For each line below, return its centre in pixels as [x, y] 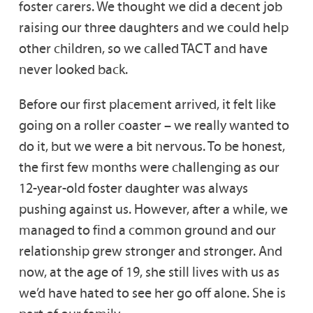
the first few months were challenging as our [149, 167]
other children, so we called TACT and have [143, 49]
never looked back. [73, 70]
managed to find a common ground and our [147, 230]
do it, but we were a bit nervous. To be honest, [152, 146]
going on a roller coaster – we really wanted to [154, 125]
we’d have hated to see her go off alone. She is [152, 293]
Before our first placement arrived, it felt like [147, 104]
